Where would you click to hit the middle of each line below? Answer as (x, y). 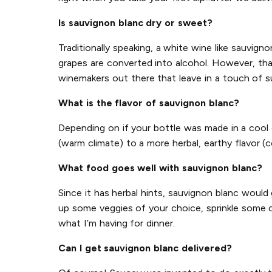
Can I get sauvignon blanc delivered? (145, 248)
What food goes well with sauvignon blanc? (160, 168)
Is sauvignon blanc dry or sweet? (135, 22)
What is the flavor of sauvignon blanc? (149, 103)
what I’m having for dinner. (117, 223)
